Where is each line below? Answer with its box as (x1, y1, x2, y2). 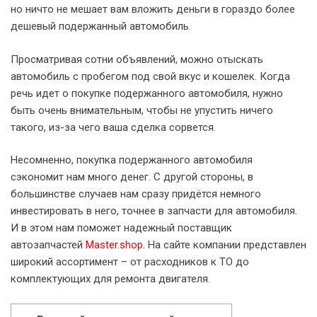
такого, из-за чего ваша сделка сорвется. (11, 120, 216, 134)
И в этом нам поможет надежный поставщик (11, 221, 232, 234)
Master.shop (86, 238, 143, 251)
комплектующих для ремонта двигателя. (11, 272, 210, 285)
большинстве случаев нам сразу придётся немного (11, 188, 261, 200)
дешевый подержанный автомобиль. (11, 20, 191, 33)
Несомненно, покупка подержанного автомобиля (11, 154, 253, 166)
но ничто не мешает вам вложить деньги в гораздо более (11, 3, 295, 16)
